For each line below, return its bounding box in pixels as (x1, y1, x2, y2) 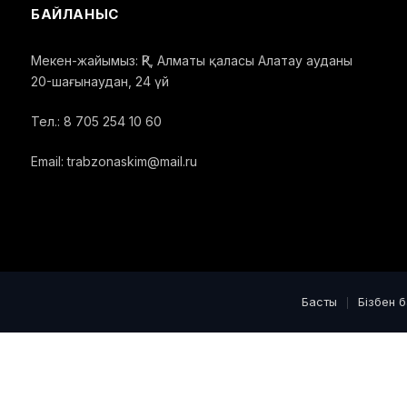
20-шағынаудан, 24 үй (31, 73, 169, 89)
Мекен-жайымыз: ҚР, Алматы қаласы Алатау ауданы (31, 52, 352, 68)
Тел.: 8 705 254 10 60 (31, 113, 162, 129)
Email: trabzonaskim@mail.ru (31, 153, 197, 169)
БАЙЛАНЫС (31, 5, 119, 23)
